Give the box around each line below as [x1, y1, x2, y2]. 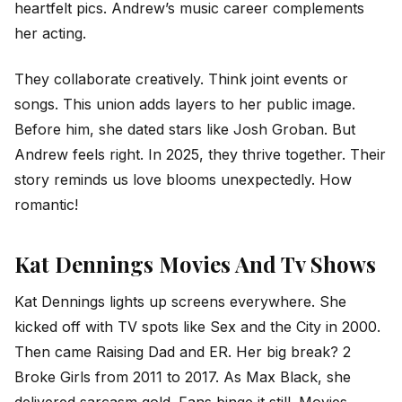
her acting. [14, 24, 86, 43]
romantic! [14, 195, 78, 214]
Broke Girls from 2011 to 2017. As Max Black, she [14, 368, 351, 387]
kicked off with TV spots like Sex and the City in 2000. [14, 318, 380, 336]
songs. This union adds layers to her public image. [14, 94, 355, 113]
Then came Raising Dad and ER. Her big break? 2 [14, 343, 351, 362]
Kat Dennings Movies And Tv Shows [14, 249, 376, 279]
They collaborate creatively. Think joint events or [14, 69, 348, 88]
